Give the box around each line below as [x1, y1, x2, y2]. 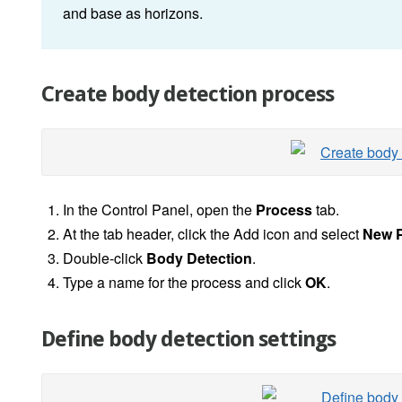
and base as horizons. [63, 3, 203, 24]
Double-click [63, 248, 143, 269]
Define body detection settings [41, 327, 336, 353]
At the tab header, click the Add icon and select [63, 223, 363, 245]
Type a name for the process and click [63, 272, 305, 293]
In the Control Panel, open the [63, 199, 256, 221]
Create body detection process [41, 82, 334, 108]
